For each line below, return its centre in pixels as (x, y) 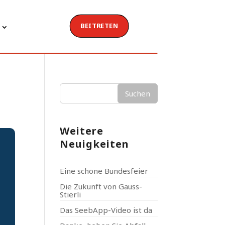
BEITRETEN (99, 26)
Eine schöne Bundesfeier (104, 171)
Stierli (71, 194)
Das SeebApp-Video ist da (106, 210)
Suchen (137, 93)
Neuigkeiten (95, 144)
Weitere (82, 131)
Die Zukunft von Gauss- (101, 186)
